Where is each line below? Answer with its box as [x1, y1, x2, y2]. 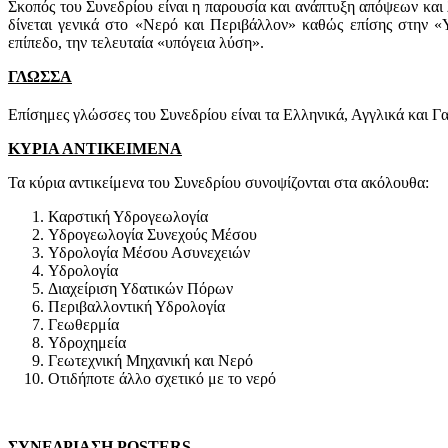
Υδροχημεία [48, 333, 126, 351]
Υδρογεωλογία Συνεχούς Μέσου [48, 225, 257, 243]
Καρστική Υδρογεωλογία [48, 207, 208, 225]
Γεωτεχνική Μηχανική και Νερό [48, 351, 253, 369]
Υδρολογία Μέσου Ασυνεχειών [48, 243, 250, 261]
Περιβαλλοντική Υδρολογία [48, 297, 225, 315]
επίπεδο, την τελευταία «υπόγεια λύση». [8, 33, 268, 51]
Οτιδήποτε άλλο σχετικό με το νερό [48, 369, 276, 387]
